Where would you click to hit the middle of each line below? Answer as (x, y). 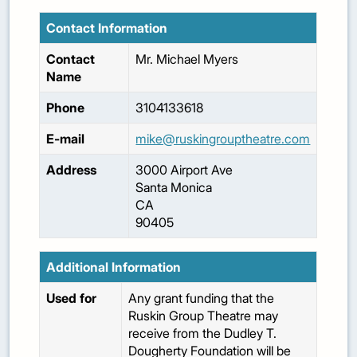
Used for (72, 298)
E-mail (66, 139)
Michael (178, 59)
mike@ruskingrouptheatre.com (223, 139)
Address (72, 170)
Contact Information (107, 28)
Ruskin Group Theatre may (204, 316)
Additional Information (114, 267)
